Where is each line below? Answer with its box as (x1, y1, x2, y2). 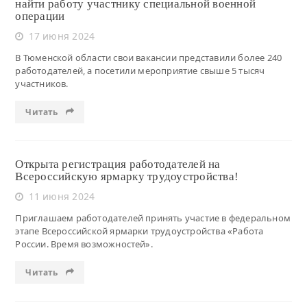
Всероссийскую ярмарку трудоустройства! (15, 169, 239, 183)
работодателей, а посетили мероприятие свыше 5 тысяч (15, 64, 265, 77)
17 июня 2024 (28, 29, 95, 42)
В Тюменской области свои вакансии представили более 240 (15, 51, 282, 64)
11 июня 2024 (28, 189, 95, 203)
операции (15, 9, 65, 23)
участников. (15, 77, 69, 90)
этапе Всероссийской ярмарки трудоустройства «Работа (15, 224, 264, 237)
